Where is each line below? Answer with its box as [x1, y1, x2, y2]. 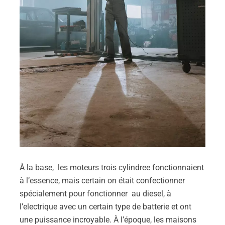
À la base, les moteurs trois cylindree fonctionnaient [20, 162, 204, 172]
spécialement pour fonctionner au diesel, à [20, 188, 171, 198]
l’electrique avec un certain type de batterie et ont [20, 201, 191, 211]
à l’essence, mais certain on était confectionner [20, 175, 187, 185]
